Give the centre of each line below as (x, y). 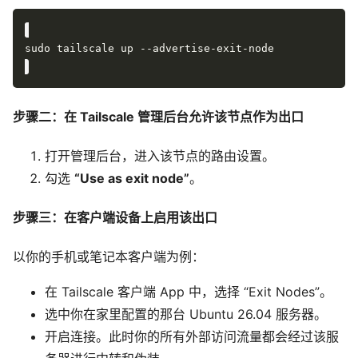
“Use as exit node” (132, 178)
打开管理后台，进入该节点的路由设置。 (160, 155)
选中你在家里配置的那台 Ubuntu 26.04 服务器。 (186, 314)
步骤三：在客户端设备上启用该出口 (115, 218)
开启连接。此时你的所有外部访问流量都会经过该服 (192, 337)
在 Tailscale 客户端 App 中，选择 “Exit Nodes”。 (189, 292)
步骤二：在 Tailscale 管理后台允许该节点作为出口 (158, 116)
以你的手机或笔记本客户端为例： (109, 257)
